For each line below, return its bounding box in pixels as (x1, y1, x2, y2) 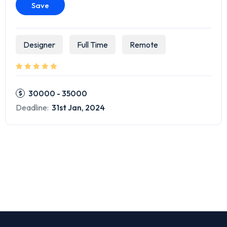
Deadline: (16, 102, 49, 113)
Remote (130, 40, 158, 50)
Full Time (77, 40, 108, 50)
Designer (23, 40, 55, 50)
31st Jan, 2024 (50, 102, 105, 113)
